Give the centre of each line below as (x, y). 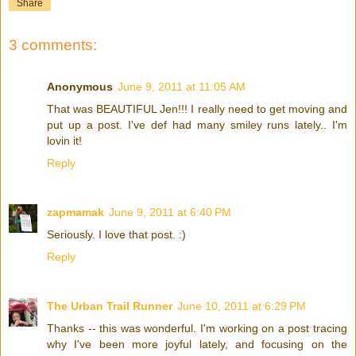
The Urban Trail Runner (110, 306)
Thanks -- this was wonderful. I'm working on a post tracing (197, 328)
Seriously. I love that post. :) (116, 234)
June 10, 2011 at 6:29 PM (242, 306)
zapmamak (75, 212)
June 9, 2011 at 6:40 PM (170, 212)
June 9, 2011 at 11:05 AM (182, 86)
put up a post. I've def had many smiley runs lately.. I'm (197, 124)
